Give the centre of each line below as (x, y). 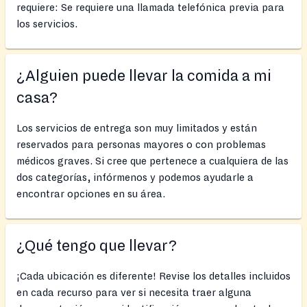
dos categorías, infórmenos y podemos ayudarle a (135, 178)
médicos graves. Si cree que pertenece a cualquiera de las (152, 161)
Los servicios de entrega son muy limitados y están (137, 128)
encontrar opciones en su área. (91, 194)
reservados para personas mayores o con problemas (141, 145)
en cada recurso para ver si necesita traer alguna (134, 293)
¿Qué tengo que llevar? (97, 246)
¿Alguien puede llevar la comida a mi (144, 76)
